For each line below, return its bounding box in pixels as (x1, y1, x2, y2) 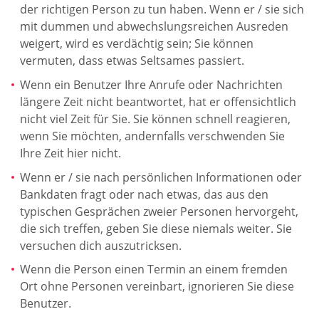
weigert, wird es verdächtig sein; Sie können (20, 36, 253, 52)
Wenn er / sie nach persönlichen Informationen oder (20, 169, 302, 185)
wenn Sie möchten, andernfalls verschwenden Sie (20, 128, 285, 145)
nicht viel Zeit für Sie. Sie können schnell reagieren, (20, 111, 291, 127)
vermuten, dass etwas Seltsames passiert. (20, 53, 244, 69)
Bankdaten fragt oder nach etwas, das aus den (20, 186, 268, 202)
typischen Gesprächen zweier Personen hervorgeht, (20, 203, 298, 219)
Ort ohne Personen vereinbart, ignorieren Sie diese (20, 278, 294, 295)
